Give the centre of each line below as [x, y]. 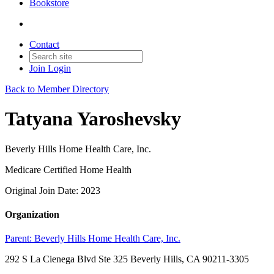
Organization [32, 215]
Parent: [20, 239]
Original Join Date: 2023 [53, 190]
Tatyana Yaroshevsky [93, 119]
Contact [44, 44]
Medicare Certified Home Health [68, 169]
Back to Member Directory [57, 89]
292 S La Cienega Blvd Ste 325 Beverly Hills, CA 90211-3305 [127, 259]
